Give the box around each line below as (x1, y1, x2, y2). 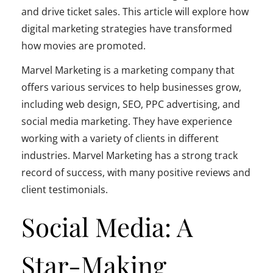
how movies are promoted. (21, 38, 146, 52)
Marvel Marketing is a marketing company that (21, 63, 235, 77)
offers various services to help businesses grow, (21, 80, 241, 94)
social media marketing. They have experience (21, 115, 232, 129)
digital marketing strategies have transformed (21, 21, 232, 35)
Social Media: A (21, 210, 193, 244)
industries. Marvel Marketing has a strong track (21, 149, 238, 163)
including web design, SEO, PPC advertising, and (21, 97, 240, 112)
